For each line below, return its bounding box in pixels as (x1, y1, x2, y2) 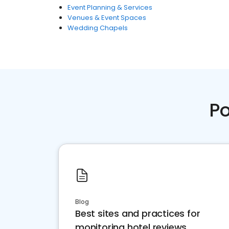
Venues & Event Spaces (67, 13, 146, 22)
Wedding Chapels (67, 23, 128, 33)
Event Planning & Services (67, 3, 152, 12)
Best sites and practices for (75, 207, 200, 220)
